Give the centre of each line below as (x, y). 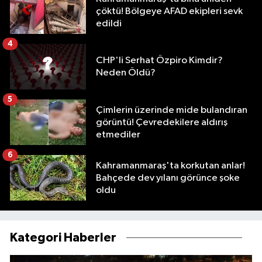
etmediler (118, 135)
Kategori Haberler (63, 238)
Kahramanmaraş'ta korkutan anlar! (170, 166)
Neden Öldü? (126, 73)
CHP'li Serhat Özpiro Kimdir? (159, 61)
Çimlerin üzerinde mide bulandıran (172, 110)
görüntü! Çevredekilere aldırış (162, 122)
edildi (109, 23)
